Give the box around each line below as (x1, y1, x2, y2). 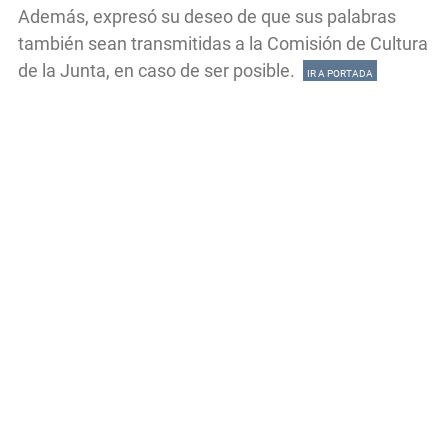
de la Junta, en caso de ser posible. (18, 60, 303, 82)
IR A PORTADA (307, 68, 373, 80)
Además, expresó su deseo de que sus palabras (18, 6, 396, 28)
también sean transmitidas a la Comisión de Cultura (18, 33, 428, 55)
